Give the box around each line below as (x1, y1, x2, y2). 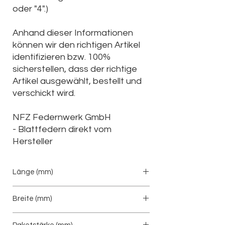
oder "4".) (13, 4, 48, 14)
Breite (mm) (13, 195, 52, 203)
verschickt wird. (13, 88, 75, 98)
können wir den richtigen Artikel (13, 40, 140, 50)
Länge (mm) (13, 168, 53, 176)
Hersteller (13, 137, 53, 147)
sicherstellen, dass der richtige (13, 64, 137, 74)
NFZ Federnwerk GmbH (13, 113, 111, 123)
